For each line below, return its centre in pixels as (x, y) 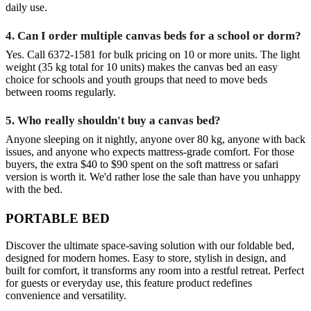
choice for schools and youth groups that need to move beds (136, 79)
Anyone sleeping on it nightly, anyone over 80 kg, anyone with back (155, 139)
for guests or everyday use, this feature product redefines (129, 283)
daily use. (26, 7)
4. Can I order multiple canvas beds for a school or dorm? (153, 36)
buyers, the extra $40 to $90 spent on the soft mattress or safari (142, 164)
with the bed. (34, 189)
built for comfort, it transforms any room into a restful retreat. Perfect (155, 270)
